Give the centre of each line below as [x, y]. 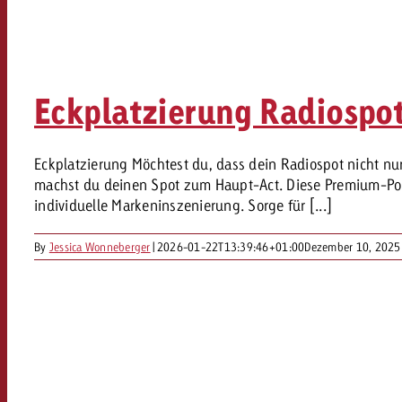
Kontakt [274, 61]
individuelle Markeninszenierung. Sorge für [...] [184, 205]
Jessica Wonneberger [100, 247]
